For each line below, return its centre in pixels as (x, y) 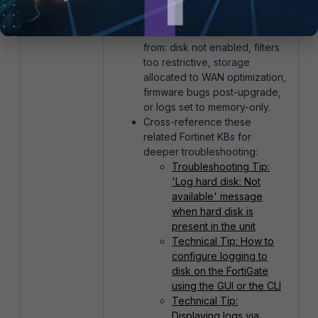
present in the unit (214, 226)
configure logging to (220, 256)
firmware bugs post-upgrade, (212, 92)
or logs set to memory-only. (207, 107)
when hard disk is (213, 212)
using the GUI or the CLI (226, 286)
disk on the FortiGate (220, 271)
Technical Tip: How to (223, 241)
